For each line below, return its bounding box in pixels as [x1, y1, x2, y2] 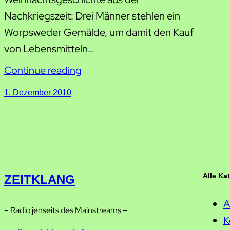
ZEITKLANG [4, 172, 75, 186]
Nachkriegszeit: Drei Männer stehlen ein [4, 9, 180, 23]
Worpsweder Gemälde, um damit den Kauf [4, 26, 194, 39]
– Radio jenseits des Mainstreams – [4, 205, 127, 216]
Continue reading [4, 64, 82, 77]
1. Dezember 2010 [4, 88, 71, 97]
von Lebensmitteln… [4, 42, 94, 55]
